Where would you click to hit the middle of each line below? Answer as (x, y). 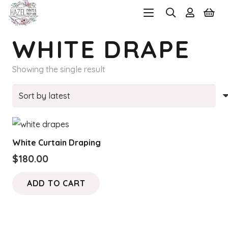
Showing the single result (59, 69)
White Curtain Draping (56, 142)
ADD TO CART (56, 183)
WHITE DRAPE (101, 49)
